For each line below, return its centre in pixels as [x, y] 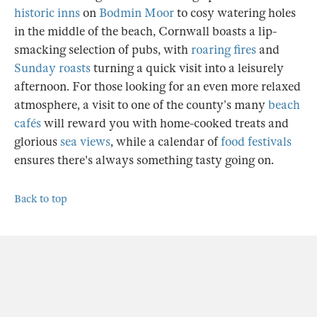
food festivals [256, 142]
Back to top [41, 199]
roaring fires [224, 50]
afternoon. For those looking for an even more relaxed [157, 87]
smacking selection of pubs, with [103, 50]
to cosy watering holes [235, 13]
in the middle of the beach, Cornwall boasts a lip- [145, 32]
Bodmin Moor [137, 13]
